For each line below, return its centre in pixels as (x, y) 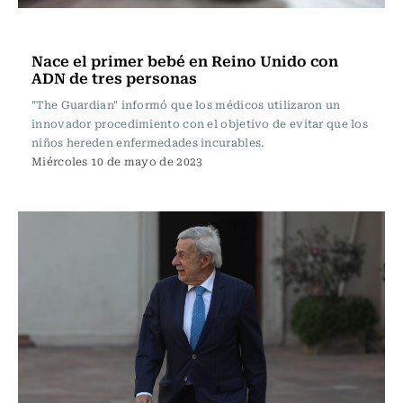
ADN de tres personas (114, 77)
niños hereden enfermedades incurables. (148, 142)
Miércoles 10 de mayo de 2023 (117, 161)
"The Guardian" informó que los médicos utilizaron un (186, 104)
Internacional (79, 32)
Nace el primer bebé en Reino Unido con (185, 60)
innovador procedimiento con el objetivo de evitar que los (200, 123)
